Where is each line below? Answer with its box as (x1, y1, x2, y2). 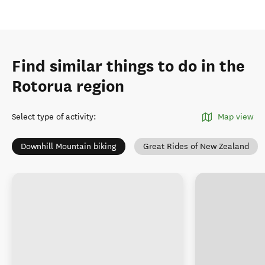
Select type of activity (12, 112, 93, 122)
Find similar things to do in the (12, 56, 245, 76)
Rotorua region (12, 76, 124, 96)
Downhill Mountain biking (21, 141, 117, 151)
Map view (218, 112, 253, 122)
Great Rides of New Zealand (143, 141, 249, 151)
